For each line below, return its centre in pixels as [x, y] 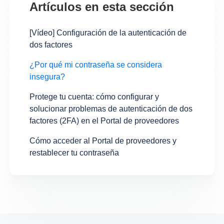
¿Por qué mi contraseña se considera [96, 65]
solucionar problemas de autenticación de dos [111, 109]
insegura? [47, 77]
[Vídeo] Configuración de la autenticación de [108, 33]
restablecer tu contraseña [74, 153]
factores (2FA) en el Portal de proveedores [104, 121]
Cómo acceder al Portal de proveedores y [103, 141]
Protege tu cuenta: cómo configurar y [94, 97]
